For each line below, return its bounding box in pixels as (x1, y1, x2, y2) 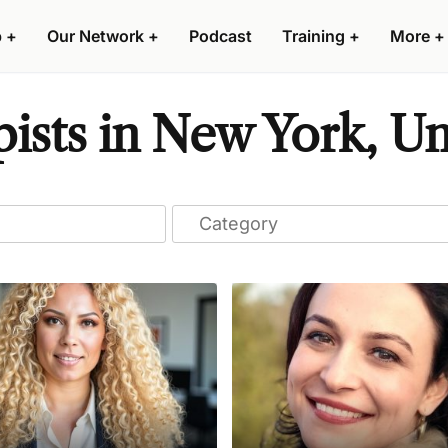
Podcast (189, 26, 252, 46)
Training (282, 26, 345, 46)
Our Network (47, 26, 144, 46)
